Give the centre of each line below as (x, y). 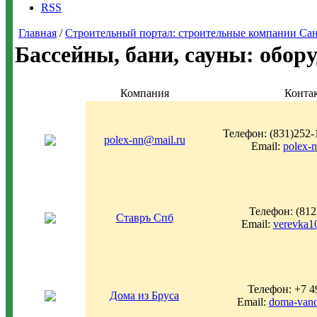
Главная (38, 33)
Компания (144, 93)
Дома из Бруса (144, 295)
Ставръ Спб (144, 218)
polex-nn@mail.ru (144, 140)
